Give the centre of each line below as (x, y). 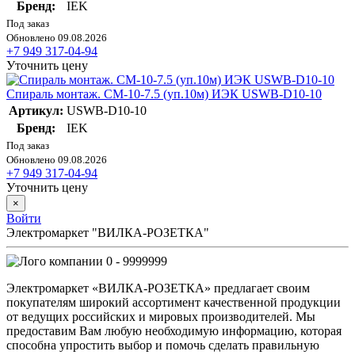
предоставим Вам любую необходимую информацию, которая (174, 330)
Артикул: (36, 110)
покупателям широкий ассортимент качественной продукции (174, 302)
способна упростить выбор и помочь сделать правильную (163, 345)
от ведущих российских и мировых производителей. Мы (161, 316)
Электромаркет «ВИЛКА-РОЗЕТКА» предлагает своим (158, 288)
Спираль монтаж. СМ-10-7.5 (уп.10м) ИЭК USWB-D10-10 (164, 94)
